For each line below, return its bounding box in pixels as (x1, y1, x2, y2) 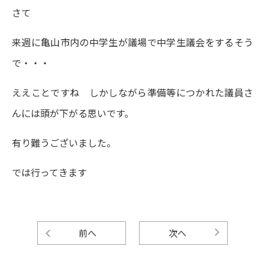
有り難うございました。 (12, 135, 116, 150)
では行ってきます (12, 165, 87, 179)
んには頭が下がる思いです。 (12, 106, 134, 120)
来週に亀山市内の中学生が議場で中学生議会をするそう (12, 35, 253, 49)
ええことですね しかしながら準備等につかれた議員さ (12, 85, 253, 99)
